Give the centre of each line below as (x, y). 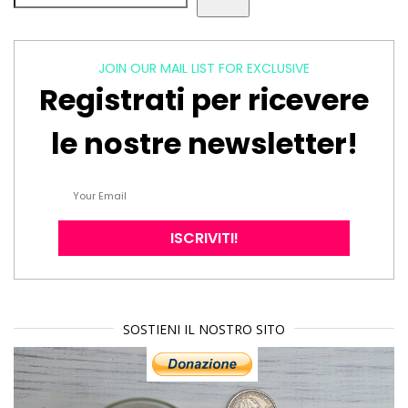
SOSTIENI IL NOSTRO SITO (204, 329)
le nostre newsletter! (204, 143)
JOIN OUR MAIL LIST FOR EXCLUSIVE (204, 68)
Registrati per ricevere (204, 99)
